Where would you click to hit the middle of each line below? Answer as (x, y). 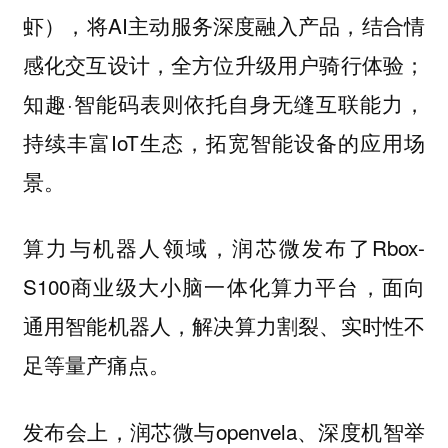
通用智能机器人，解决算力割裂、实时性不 (224, 325)
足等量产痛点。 (96, 364)
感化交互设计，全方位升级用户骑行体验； (224, 63)
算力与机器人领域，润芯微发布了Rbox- (224, 247)
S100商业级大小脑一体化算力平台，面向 (224, 286)
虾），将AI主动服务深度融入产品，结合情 (224, 24)
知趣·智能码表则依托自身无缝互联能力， (224, 102)
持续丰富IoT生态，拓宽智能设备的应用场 (224, 141)
